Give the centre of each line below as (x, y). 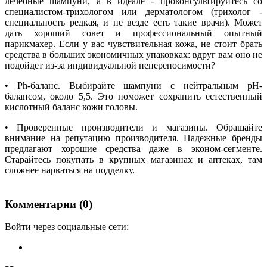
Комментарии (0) (49, 204)
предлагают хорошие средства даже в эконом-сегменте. (133, 148)
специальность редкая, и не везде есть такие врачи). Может (133, 22)
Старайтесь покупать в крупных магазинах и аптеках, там (133, 159)
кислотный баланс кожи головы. (71, 107)
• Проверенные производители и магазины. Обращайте (133, 127)
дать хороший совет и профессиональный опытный (133, 33)
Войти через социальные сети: (67, 227)
